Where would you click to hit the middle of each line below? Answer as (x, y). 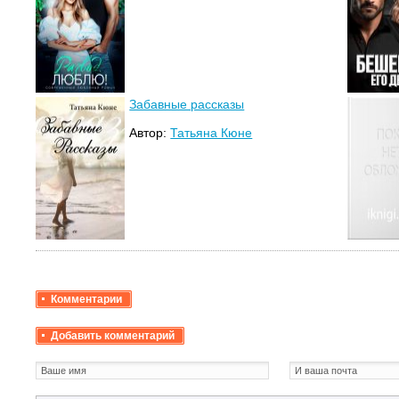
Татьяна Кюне (212, 132)
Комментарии (87, 299)
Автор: (150, 132)
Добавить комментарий (113, 335)
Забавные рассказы (187, 104)
